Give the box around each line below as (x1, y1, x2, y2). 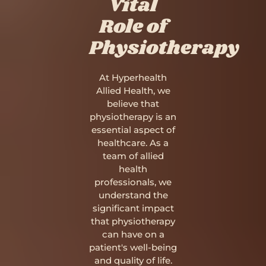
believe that (107, 98, 159, 109)
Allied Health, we (96, 85, 170, 96)
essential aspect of (91, 124, 175, 135)
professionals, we (94, 176, 172, 188)
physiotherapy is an (90, 111, 176, 122)
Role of (99, 13, 167, 41)
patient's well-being (89, 242, 177, 253)
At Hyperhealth (99, 72, 167, 83)
